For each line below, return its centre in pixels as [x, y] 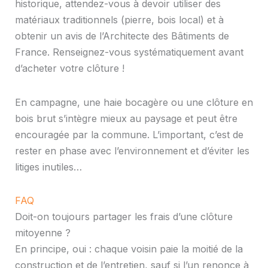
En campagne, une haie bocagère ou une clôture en [134, 102]
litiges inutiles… [48, 167]
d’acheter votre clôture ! [69, 68]
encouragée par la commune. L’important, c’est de [129, 134]
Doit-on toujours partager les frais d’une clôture [124, 216]
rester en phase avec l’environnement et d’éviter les [132, 150]
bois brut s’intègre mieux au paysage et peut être [126, 118]
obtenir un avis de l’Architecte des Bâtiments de [122, 36]
